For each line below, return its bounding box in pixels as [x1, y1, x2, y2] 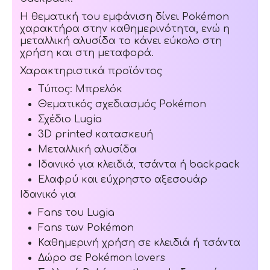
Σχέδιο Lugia [38, 113, 102, 125]
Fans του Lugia [38, 207, 115, 218]
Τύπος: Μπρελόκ [38, 83, 123, 95]
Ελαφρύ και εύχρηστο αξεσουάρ [38, 174, 208, 185]
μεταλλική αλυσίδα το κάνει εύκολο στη [20, 35, 222, 46]
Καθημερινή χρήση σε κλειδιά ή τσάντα [38, 237, 241, 248]
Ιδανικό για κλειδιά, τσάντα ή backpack [38, 159, 240, 170]
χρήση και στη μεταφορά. [20, 47, 154, 58]
